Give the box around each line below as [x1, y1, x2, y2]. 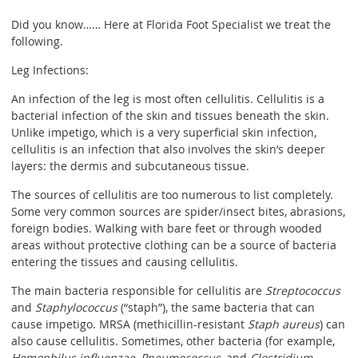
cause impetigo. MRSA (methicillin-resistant [11, 316, 248, 332]
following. [11, 34, 63, 50]
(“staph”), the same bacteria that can [117, 300, 315, 316]
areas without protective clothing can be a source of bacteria [11, 237, 336, 253]
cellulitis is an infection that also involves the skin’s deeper [11, 141, 325, 157]
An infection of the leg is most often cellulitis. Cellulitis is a [11, 91, 324, 107]
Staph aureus [248, 316, 320, 332]
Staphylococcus [35, 300, 117, 316]
